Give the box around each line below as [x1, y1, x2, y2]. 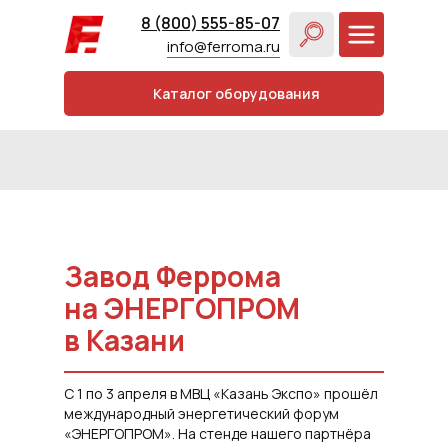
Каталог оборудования [153, 84, 320, 103]
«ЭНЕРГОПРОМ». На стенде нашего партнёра [64, 424, 371, 443]
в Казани [64, 321, 185, 359]
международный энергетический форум [64, 404, 339, 423]
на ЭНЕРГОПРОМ [64, 289, 300, 327]
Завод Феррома [64, 257, 281, 295]
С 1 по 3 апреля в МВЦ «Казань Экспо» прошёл [64, 384, 378, 403]
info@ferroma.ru [167, 36, 280, 57]
